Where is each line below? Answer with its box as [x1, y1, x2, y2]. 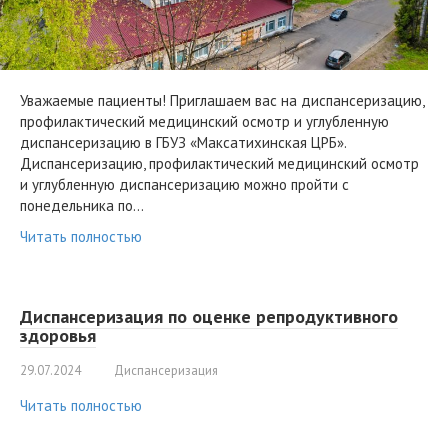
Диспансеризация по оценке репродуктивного [20, 305, 398, 329]
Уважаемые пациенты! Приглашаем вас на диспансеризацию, [20, 91, 424, 111]
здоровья [20, 324, 96, 348]
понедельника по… [20, 196, 144, 216]
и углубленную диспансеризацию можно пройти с [20, 175, 349, 195]
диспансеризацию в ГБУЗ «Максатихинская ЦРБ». [20, 133, 346, 153]
